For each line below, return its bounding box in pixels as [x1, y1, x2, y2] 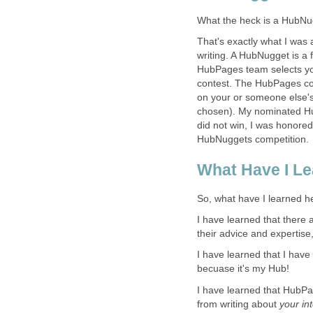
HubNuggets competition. [197, 134, 309, 145]
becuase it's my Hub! [197, 263, 289, 275]
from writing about [197, 298, 279, 310]
